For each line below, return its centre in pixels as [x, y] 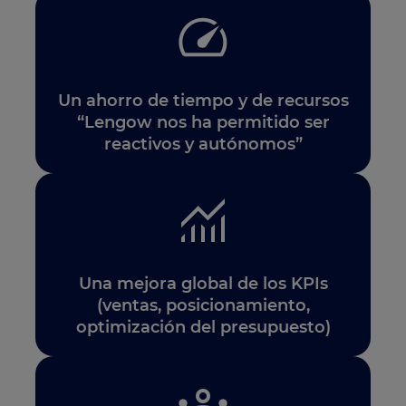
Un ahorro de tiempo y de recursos [203, 100]
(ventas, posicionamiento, [203, 305]
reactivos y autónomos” [203, 144]
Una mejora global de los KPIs [203, 283]
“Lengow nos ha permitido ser [203, 122]
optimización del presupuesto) [203, 327]
